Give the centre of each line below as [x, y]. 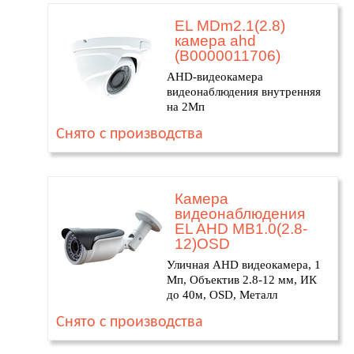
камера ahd [215, 41]
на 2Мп [186, 107]
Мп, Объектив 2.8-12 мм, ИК [242, 280]
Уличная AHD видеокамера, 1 [244, 265]
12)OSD [202, 244]
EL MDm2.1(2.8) [230, 26]
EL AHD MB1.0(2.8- [241, 229]
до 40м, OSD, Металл [222, 295]
